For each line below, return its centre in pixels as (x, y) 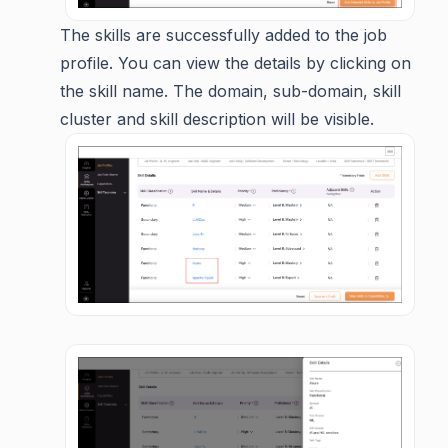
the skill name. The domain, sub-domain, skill (230, 90)
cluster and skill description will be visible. (217, 118)
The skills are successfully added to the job (223, 34)
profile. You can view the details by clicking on (235, 62)
